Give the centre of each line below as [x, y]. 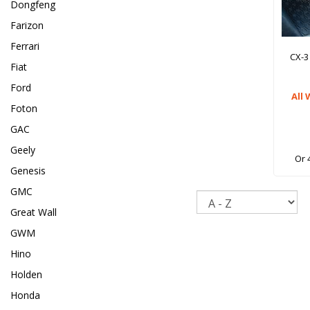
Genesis [28, 171]
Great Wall [34, 212]
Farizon [27, 26]
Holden [26, 275]
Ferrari [25, 46]
